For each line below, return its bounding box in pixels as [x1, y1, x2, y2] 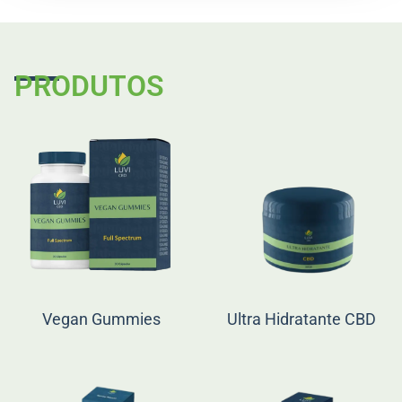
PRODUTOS [14, 68, 164, 103]
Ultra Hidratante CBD [226, 309, 376, 328]
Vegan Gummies [41, 309, 161, 328]
